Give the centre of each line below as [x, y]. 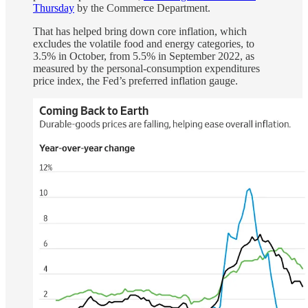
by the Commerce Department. [144, 8]
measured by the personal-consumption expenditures [146, 68]
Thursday [54, 8]
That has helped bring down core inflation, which [140, 31]
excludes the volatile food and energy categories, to [144, 43]
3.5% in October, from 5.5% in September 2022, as [144, 56]
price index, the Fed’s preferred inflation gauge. [135, 80]
